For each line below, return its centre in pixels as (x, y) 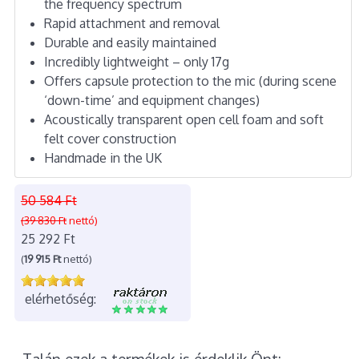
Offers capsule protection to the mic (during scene (190, 81)
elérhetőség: (60, 298)
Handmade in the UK (103, 157)
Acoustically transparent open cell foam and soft (184, 119)
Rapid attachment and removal (131, 23)
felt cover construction (110, 138)
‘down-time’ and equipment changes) (151, 100)
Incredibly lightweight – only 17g (136, 61)
